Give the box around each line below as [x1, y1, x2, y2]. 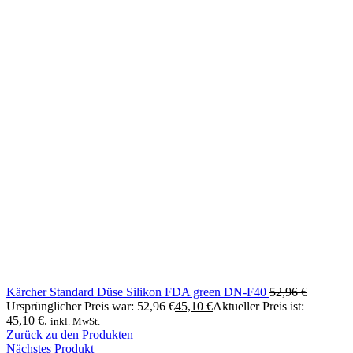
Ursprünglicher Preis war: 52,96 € [6, 299, 175, 314]
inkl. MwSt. [50, 315, 100, 328]
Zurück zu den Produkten [6, 328, 133, 342]
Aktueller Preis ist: [213, 299, 304, 314]
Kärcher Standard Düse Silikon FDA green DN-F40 [6, 285, 269, 299]
